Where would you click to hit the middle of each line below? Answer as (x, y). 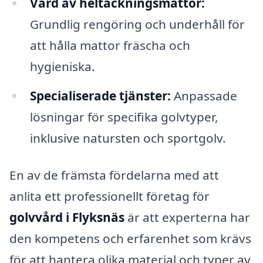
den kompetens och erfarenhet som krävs (130, 239)
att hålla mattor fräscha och (110, 45)
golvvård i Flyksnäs (67, 218)
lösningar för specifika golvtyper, (124, 117)
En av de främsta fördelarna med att (114, 175)
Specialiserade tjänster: (100, 95)
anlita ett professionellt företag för (109, 196)
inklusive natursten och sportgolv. (128, 138)
